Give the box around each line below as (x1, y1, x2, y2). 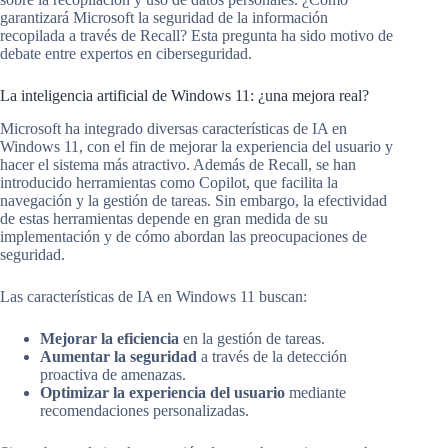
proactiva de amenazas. (40, 366, 186, 384)
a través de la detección (197, 348, 347, 366)
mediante (285, 384, 346, 402)
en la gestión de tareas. (179, 330, 325, 348)
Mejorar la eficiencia (40, 330, 179, 348)
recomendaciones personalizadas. (40, 402, 249, 420)
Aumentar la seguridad (40, 348, 197, 366)
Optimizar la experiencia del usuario (40, 384, 285, 402)
